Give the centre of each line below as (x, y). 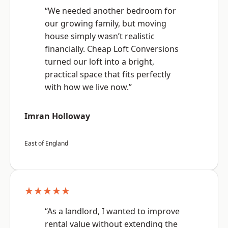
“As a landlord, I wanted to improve (112, 211)
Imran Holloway (57, 116)
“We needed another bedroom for (110, 11)
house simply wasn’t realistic (100, 36)
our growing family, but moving (106, 24)
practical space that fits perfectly (108, 75)
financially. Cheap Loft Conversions (112, 49)
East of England (46, 144)
